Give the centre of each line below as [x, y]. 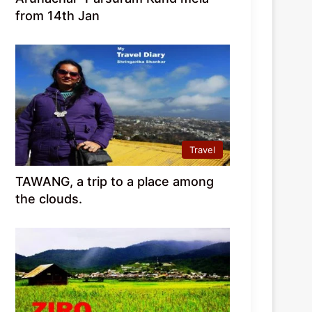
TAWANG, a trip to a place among [115, 182]
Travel [202, 150]
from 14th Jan [58, 16]
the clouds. [49, 199]
